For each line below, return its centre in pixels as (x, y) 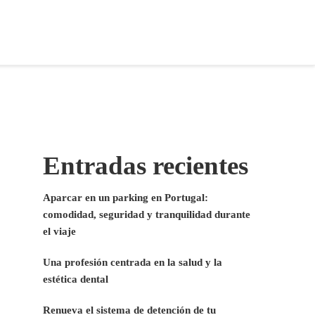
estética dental (76, 279)
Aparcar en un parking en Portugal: (126, 197)
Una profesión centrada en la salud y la (133, 262)
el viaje (59, 231)
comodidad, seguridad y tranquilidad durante (147, 214)
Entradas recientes (146, 165)
